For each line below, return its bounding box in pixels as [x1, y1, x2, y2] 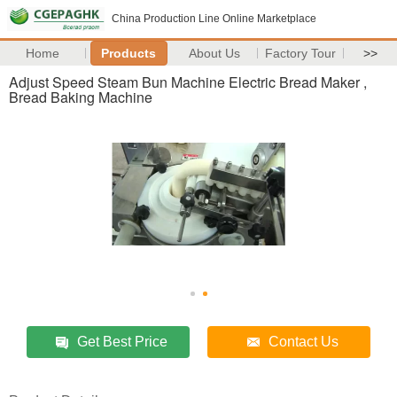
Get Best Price [76, 334, 167, 349]
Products [101, 46, 157, 60]
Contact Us [268, 334, 339, 349]
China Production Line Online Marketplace [112, 12, 316, 25]
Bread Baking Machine [9, 87, 152, 107]
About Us [189, 46, 241, 60]
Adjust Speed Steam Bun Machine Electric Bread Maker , [9, 72, 367, 92]
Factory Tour [265, 46, 337, 60]
